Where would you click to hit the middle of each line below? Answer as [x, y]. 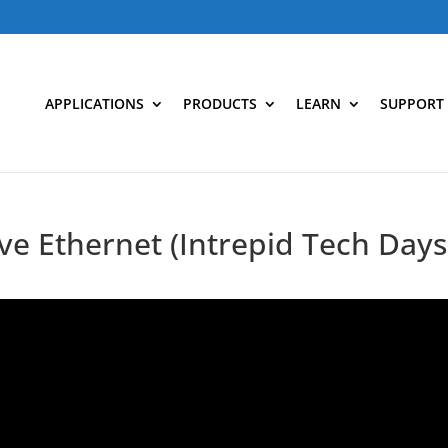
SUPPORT [411, 103]
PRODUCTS [219, 103]
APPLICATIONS [94, 103]
